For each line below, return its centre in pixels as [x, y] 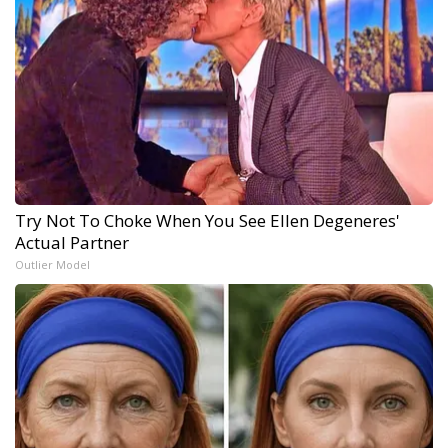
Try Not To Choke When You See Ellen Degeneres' [207, 220]
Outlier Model [52, 264]
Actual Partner [72, 242]
